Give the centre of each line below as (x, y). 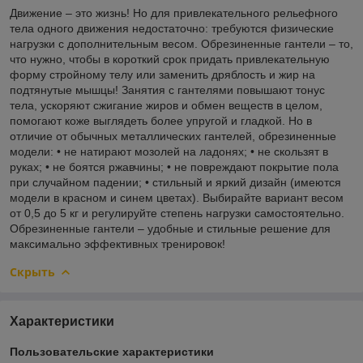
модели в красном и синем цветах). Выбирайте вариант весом (177, 197)
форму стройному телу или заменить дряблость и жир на (162, 74)
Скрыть (32, 271)
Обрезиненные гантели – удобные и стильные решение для (170, 228)
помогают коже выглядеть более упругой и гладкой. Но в (161, 120)
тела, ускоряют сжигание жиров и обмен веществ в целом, (166, 105)
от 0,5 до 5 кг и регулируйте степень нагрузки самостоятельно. (177, 213)
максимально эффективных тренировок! (117, 243)
